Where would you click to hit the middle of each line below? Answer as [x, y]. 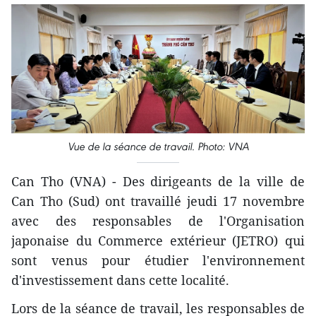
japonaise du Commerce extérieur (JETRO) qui [158, 241]
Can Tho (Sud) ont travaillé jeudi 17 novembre [158, 201]
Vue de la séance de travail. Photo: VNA [158, 147]
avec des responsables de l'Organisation [158, 221]
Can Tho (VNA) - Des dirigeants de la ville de [158, 182]
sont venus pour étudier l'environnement [158, 261]
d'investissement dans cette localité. [120, 280]
